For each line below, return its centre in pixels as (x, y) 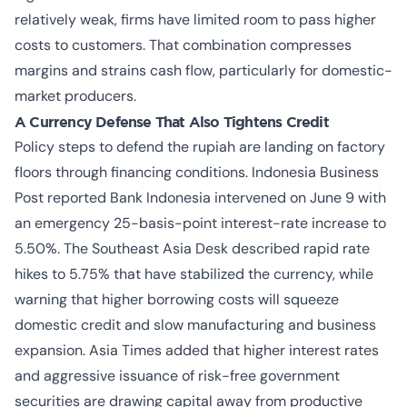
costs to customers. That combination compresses (183, 45)
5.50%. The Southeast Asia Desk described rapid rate (192, 248)
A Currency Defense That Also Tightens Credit (172, 122)
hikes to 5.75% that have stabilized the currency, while (194, 274)
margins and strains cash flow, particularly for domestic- (203, 70)
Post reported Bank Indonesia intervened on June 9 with (200, 198)
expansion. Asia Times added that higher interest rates (197, 350)
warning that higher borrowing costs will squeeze (177, 299)
